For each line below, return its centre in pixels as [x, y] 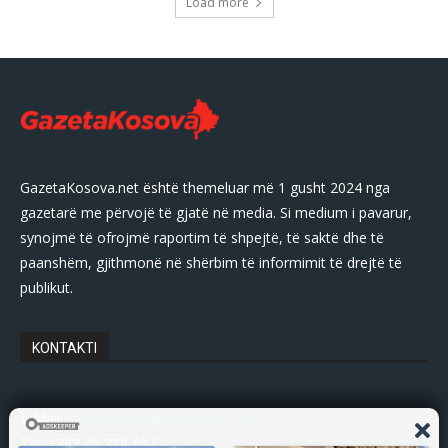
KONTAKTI [64, 347]
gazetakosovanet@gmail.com [163, 418]
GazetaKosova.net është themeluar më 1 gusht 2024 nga [205, 187]
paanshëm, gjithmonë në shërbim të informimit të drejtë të [211, 262]
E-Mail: [43, 418]
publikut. [46, 287]
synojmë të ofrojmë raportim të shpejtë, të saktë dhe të [202, 237]
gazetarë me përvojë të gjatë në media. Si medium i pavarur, [216, 212]
